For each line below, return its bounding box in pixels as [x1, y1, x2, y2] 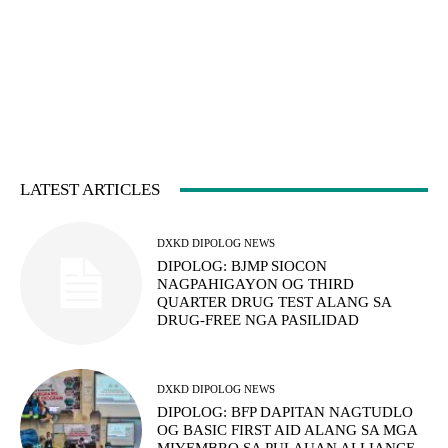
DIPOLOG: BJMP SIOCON [157, 257, 328, 274]
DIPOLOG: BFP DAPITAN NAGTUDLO [157, 404, 414, 421]
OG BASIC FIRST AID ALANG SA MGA [157, 422, 419, 439]
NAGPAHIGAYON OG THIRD [157, 275, 355, 292]
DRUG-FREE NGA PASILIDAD [157, 311, 360, 328]
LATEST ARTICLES [20, 180, 160, 200]
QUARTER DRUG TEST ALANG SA [157, 293, 393, 310]
